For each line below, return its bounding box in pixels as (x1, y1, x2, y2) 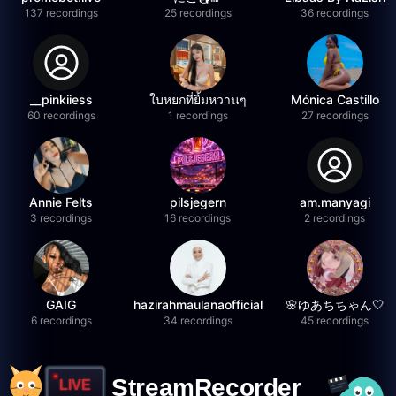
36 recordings (301, 6, 369, 19)
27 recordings (301, 109, 369, 122)
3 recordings (30, 211, 93, 225)
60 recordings (27, 109, 95, 122)
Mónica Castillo (290, 92, 379, 107)
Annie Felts (29, 194, 94, 209)
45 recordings (301, 314, 369, 327)
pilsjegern (169, 194, 226, 209)
